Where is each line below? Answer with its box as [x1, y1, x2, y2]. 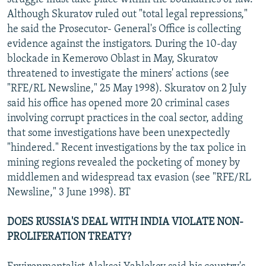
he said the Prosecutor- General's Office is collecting [7, 23, 241, 35]
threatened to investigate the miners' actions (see [7, 68, 229, 80]
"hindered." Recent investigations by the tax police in [7, 142, 246, 154]
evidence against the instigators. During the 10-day [7, 38, 237, 50]
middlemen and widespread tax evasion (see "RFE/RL [7, 172, 251, 183]
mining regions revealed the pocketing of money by [7, 157, 240, 169]
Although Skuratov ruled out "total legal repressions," [7, 8, 248, 20]
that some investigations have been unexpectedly [7, 127, 230, 139]
